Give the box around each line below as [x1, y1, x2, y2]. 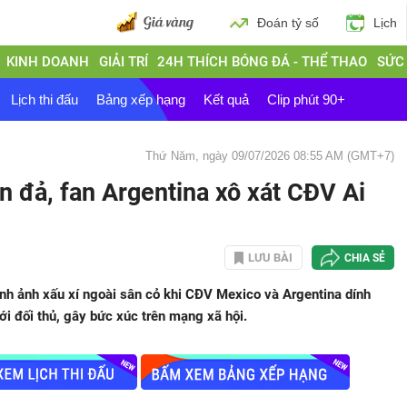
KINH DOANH [5, 54, 89, 70]
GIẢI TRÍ [98, 54, 148, 70]
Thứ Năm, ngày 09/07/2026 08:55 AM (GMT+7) [145, 149, 394, 163]
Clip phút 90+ [267, 92, 345, 107]
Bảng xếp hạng [96, 92, 185, 107]
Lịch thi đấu [11, 92, 78, 107]
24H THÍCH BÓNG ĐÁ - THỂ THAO [157, 54, 368, 70]
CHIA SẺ [344, 251, 385, 264]
